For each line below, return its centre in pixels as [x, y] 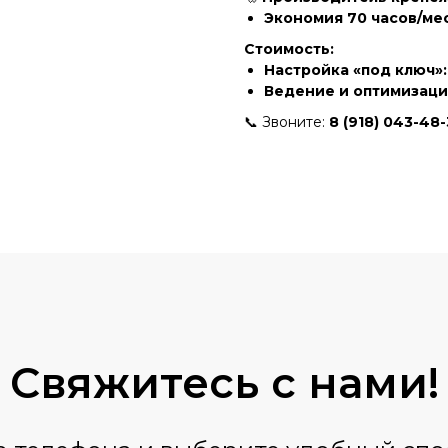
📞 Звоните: [286, 121]
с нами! [354, 382]
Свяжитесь [140, 382]
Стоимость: [289, 48]
